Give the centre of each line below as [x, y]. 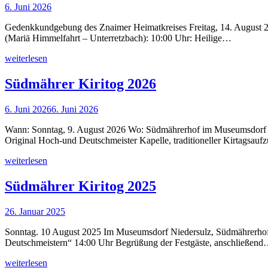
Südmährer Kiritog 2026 [80, 83]
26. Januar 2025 [35, 211]
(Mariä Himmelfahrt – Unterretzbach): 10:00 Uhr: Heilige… [118, 38]
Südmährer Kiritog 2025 [80, 186]
